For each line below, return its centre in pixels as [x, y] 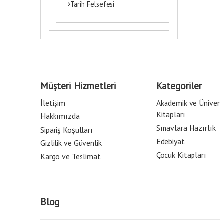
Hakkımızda [60, 116]
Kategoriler [179, 85]
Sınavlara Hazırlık [186, 128]
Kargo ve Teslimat [70, 156]
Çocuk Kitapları [181, 154]
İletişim [53, 103]
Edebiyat [170, 141]
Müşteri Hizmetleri [78, 85]
